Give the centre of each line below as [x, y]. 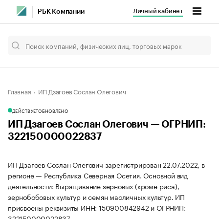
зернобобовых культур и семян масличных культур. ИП [96, 197]
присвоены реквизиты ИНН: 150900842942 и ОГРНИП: [97, 207]
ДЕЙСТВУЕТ [25, 110]
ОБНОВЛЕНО [53, 110]
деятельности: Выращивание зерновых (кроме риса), [94, 186]
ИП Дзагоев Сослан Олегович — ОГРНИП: [107, 125]
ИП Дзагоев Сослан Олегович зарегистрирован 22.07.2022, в [106, 164]
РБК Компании [61, 12]
